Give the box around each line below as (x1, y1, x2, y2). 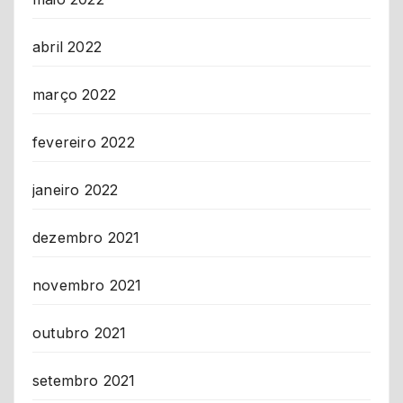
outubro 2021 (32, 324, 127, 343)
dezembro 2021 (32, 228, 140, 247)
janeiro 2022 (32, 181, 119, 200)
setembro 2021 (32, 372, 136, 390)
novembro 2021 (32, 276, 142, 295)
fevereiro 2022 (32, 133, 135, 152)
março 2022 (32, 85, 116, 104)
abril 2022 (32, 38, 102, 57)
